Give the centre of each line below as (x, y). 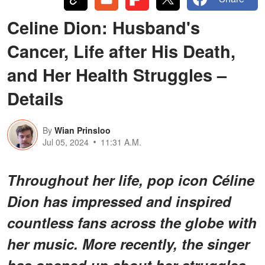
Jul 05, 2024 (66, 142)
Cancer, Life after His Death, (121, 51)
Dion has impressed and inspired (119, 201)
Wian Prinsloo (83, 130)
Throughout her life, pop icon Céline (131, 180)
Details (35, 98)
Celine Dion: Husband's (104, 27)
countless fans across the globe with (132, 222)
